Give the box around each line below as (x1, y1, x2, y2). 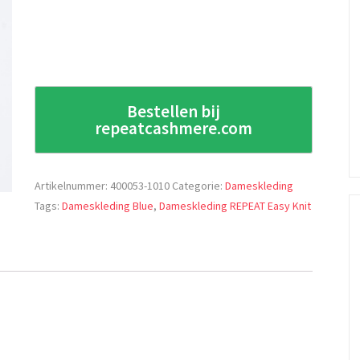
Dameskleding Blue (62, 198, 154, 213)
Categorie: (172, 178, 226, 193)
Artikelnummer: (35, 178, 111, 193)
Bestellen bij (127, 100, 221, 122)
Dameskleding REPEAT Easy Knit (159, 198, 312, 213)
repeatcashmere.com (95, 117, 253, 139)
